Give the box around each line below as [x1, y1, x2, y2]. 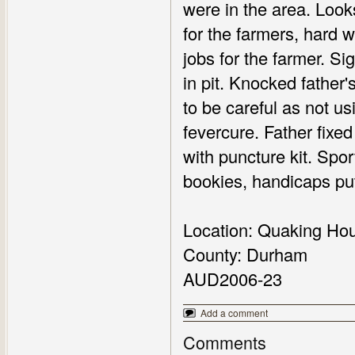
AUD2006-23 [183, 266, 282, 291]
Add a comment [200, 306, 268, 319]
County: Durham [183, 242, 307, 266]
